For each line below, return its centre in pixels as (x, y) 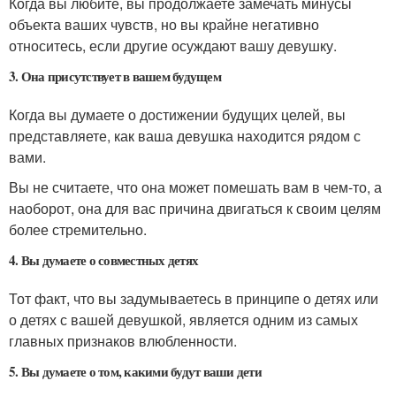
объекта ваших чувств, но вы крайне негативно (164, 24)
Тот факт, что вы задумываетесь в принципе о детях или (194, 298)
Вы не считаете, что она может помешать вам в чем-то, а (195, 187)
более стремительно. (78, 229)
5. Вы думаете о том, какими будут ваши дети (135, 371)
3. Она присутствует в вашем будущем (115, 76)
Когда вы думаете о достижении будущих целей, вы (177, 114)
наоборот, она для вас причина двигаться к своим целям (195, 208)
